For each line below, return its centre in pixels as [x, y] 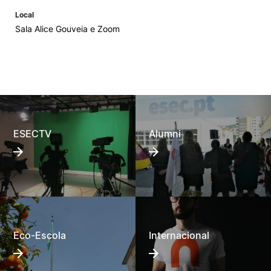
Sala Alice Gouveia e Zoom [67, 29]
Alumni [165, 134]
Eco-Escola [40, 235]
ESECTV [33, 134]
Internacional [179, 235]
